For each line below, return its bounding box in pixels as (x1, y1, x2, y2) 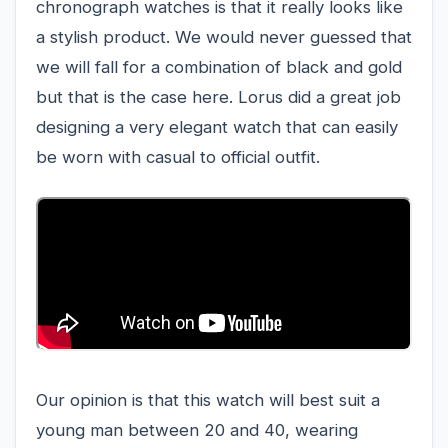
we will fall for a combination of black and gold (36, 57, 402, 78)
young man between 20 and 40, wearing (36, 420, 358, 441)
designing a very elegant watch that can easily (36, 117, 398, 138)
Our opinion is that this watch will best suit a (36, 390, 380, 411)
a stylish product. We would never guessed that (36, 27, 412, 48)
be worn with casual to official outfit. (36, 147, 320, 168)
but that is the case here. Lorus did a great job (36, 87, 401, 108)
